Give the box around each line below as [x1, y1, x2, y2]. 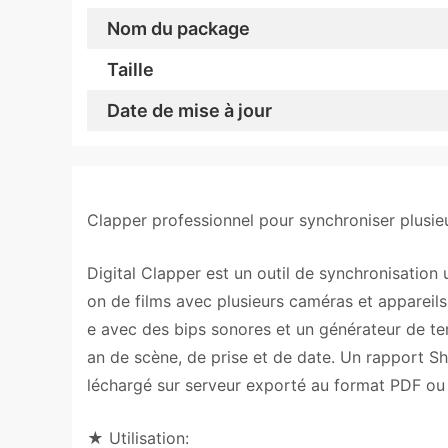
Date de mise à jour [107, 100, 272, 121]
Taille [107, 59, 154, 80]
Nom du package [107, 18, 250, 39]
